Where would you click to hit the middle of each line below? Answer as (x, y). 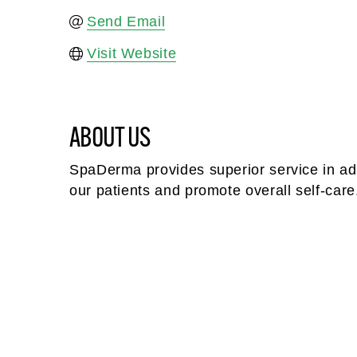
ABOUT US (110, 136)
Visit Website (132, 54)
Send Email (126, 22)
